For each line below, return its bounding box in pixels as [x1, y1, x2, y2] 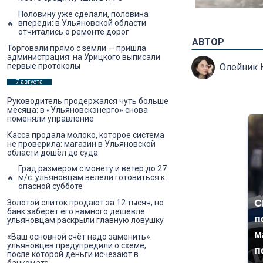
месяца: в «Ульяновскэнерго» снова [7, 105, 148, 115]
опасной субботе [18, 181, 83, 191]
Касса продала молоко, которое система [7, 130, 164, 140]
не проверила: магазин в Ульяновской [7, 139, 156, 149]
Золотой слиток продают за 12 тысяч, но [7, 197, 164, 207]
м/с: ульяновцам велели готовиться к [18, 173, 165, 183]
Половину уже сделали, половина [18, 9, 149, 19]
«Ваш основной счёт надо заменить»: [7, 231, 152, 241]
